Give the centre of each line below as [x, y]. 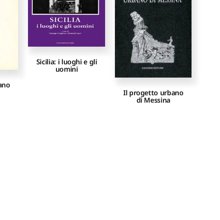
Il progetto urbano [153, 92]
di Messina [153, 100]
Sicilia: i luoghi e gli [67, 61]
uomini [67, 69]
